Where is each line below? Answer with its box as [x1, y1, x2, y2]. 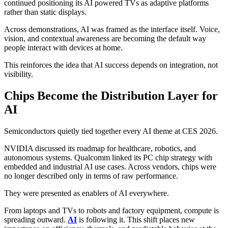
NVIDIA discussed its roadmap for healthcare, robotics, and [4, 144, 196, 153]
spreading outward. [4, 215, 68, 224]
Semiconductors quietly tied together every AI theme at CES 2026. [4, 126, 218, 135]
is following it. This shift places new [77, 215, 195, 224]
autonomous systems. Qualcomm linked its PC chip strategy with [4, 153, 212, 162]
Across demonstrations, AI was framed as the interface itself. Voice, [4, 24, 220, 34]
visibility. [4, 69, 33, 78]
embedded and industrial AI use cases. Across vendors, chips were [4, 162, 216, 171]
